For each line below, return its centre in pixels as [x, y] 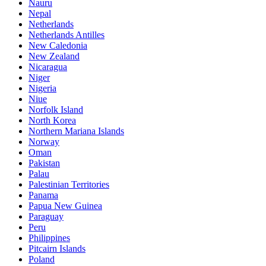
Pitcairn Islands [57, 248]
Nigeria [42, 88]
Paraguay [46, 216]
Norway [44, 142]
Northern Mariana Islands [76, 131]
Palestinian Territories [69, 184]
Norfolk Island [56, 110]
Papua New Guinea [65, 206]
